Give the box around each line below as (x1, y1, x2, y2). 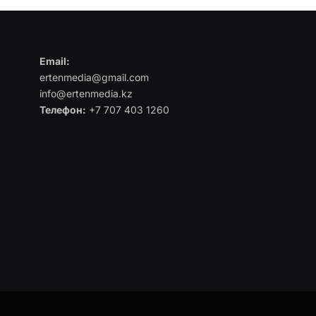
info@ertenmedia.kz (39, 87, 133, 99)
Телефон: (39, 103, 86, 116)
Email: (39, 54, 70, 67)
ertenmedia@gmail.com (39, 71, 149, 83)
